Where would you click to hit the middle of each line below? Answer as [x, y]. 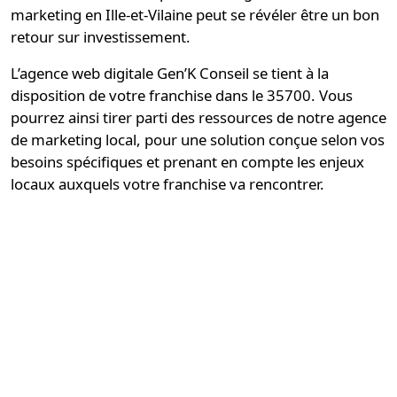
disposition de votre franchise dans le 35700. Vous [182, 95]
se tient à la [289, 73]
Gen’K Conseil [203, 73]
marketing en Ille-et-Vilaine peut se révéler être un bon [195, 15]
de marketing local [74, 140]
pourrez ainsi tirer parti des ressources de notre [174, 117]
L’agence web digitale [84, 73]
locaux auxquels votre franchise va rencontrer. [167, 184]
